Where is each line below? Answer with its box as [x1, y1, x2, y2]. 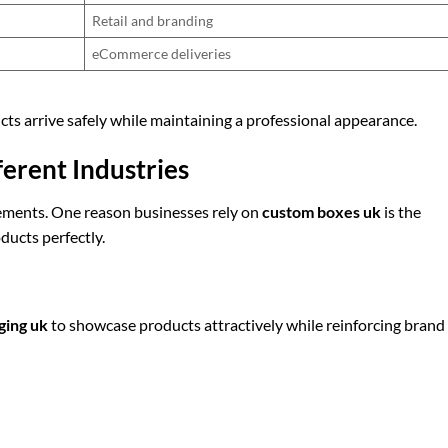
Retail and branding [92, 11, 214, 29]
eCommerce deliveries [92, 44, 232, 62]
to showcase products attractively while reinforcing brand [48, 314, 445, 334]
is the [381, 202, 421, 222]
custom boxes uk [262, 202, 381, 222]
